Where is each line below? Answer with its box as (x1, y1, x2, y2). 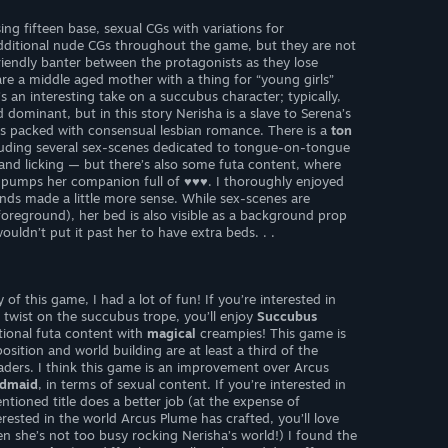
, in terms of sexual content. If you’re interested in (38, 376, 346, 392)
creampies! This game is (196, 325, 346, 341)
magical (147, 325, 196, 341)
